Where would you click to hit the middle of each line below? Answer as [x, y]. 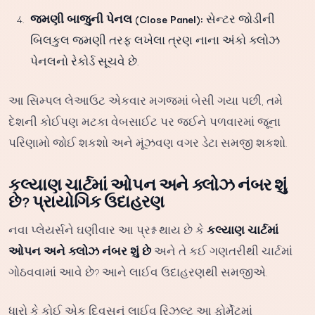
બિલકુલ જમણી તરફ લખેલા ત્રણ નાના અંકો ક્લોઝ [155, 40]
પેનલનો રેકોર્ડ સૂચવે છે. [85, 61]
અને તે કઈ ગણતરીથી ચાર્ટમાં [222, 250]
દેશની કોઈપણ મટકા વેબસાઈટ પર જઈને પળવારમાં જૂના [144, 121]
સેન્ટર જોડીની [239, 19]
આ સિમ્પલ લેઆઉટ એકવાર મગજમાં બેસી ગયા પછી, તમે [146, 100]
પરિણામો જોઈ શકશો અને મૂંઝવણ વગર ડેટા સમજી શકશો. [148, 142]
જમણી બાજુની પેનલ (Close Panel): [117, 19]
